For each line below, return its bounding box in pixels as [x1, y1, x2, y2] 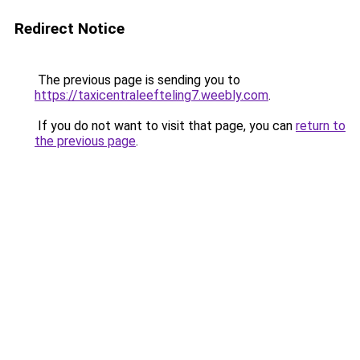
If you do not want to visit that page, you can [35, 118, 296, 133]
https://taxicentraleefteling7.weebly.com [35, 88, 268, 103]
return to [296, 118, 346, 133]
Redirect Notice [14, 19, 125, 38]
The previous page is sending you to [35, 72, 240, 88]
